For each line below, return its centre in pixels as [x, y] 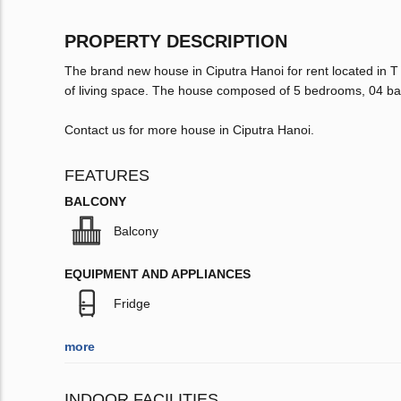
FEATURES [107, 176]
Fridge [132, 304]
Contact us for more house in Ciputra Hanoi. [189, 130]
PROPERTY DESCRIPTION [176, 42]
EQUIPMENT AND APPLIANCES [158, 274]
